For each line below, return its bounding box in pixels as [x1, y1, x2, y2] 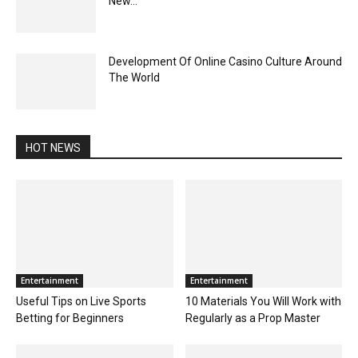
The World [109, 70, 160, 84]
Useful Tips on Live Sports [16, 295, 146, 308]
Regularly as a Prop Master [185, 312, 320, 325]
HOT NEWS [26, 141, 81, 154]
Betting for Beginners [16, 312, 124, 325]
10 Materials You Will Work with [185, 295, 341, 308]
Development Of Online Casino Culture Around [109, 54, 342, 68]
